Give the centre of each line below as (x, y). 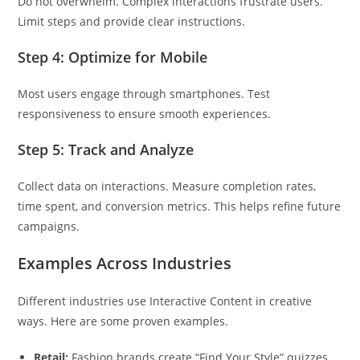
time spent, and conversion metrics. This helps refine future (180, 206)
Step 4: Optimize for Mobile (113, 57)
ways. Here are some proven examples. (123, 321)
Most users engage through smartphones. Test (144, 94)
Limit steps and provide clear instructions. (132, 21)
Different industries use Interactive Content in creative (165, 301)
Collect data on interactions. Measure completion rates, (167, 186)
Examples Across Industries (125, 263)
